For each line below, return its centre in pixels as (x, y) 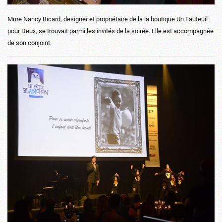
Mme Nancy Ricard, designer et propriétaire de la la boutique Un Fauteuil (108, 19)
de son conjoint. (29, 43)
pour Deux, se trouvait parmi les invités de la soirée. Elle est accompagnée (111, 31)
